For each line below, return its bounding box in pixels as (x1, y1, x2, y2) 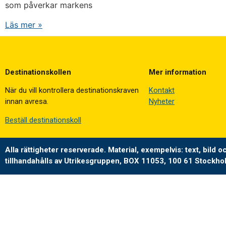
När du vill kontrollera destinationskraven (5, 86, 139, 95)
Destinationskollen (5, 67, 71, 77)
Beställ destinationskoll (5, 115, 81, 125)
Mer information (149, 67, 206, 77)
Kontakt (149, 86, 175, 95)
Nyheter (149, 97, 175, 106)
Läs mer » (5, 19, 42, 30)
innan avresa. (5, 97, 48, 106)
